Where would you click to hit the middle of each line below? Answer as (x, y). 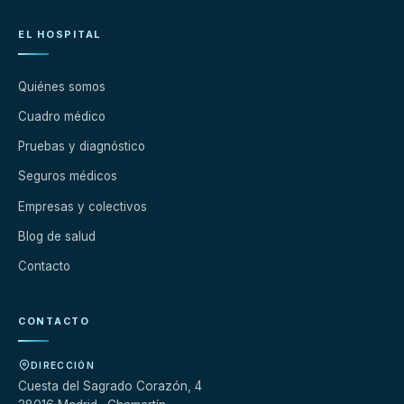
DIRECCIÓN (63, 365)
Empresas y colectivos (83, 206)
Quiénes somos (62, 86)
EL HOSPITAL (60, 35)
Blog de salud (57, 236)
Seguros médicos (68, 176)
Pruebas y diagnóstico (82, 146)
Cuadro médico (62, 116)
